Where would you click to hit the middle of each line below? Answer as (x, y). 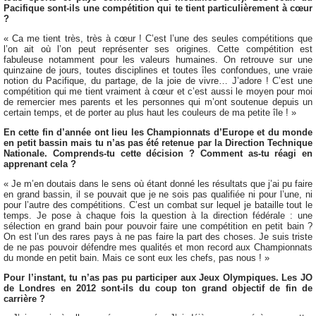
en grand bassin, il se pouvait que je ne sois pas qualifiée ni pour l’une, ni (158, 194)
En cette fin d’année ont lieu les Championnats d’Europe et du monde (158, 132)
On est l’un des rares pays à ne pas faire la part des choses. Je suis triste (158, 236)
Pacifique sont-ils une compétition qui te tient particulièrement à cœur (158, 8)
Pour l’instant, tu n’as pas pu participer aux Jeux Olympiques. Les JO (158, 277)
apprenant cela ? (40, 164)
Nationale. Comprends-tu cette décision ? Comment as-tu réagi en (158, 153)
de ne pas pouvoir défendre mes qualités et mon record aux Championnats (158, 247)
